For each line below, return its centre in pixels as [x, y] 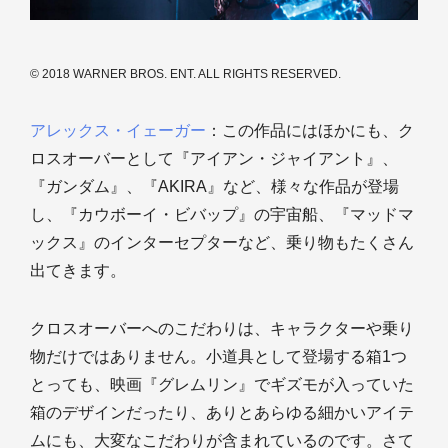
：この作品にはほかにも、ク [310, 131]
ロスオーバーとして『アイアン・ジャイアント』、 [214, 159]
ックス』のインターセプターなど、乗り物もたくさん [222, 243]
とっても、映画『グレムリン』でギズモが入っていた [222, 385]
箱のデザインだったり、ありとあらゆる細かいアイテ [222, 413]
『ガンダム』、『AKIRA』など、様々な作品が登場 [214, 187]
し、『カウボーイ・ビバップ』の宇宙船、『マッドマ [222, 215]
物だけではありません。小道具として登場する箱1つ [218, 357]
